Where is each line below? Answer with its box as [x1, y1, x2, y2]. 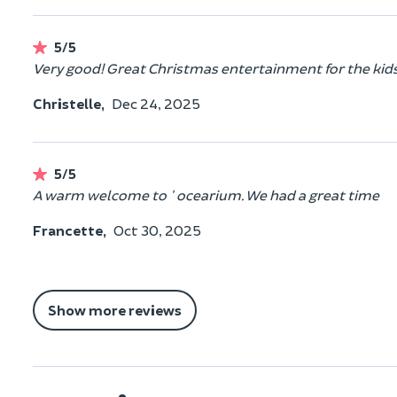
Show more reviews [48, 300, 182, 318]
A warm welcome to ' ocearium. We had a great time [33, 185, 379, 203]
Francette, [33, 221, 106, 238]
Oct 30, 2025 [113, 221, 201, 238]
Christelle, [33, 94, 105, 112]
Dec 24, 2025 [112, 94, 200, 112]
